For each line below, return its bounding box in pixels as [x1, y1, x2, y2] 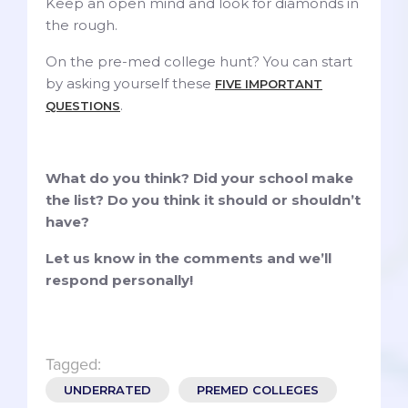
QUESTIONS [46, 98, 120, 114]
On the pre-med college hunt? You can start [46, 53, 352, 71]
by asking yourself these [46, 75, 215, 93]
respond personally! [46, 271, 193, 290]
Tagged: [46, 354, 101, 375]
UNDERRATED [64, 382, 151, 398]
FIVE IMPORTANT [215, 76, 322, 92]
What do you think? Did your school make [46, 169, 353, 188]
